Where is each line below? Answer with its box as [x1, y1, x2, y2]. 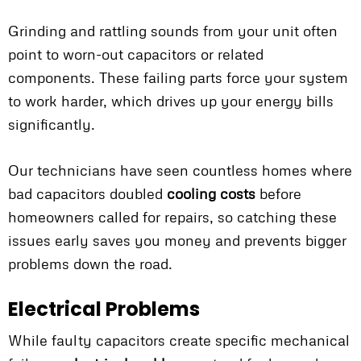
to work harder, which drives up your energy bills [8, 92, 334, 110]
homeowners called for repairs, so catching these [8, 208, 337, 226]
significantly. [8, 115, 95, 134]
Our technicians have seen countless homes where [8, 161, 352, 180]
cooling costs [167, 185, 255, 203]
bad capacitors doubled [8, 185, 167, 203]
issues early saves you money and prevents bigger [8, 231, 346, 250]
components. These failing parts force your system [8, 68, 348, 87]
